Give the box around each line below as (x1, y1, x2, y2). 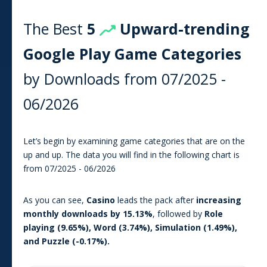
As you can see (23, 194, 82, 206)
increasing (196, 194, 241, 206)
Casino (86, 194, 115, 206)
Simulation (155, 221, 201, 233)
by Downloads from (23, 68, 162, 89)
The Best (23, 18, 87, 39)
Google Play (23, 43, 114, 64)
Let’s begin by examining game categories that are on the (23, 135, 245, 147)
